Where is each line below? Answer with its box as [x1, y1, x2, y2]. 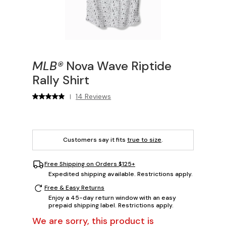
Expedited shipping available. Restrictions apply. [48, 169, 193, 178]
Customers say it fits [63, 135, 127, 144]
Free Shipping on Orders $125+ [44, 160, 135, 168]
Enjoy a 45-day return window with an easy [48, 193, 176, 202]
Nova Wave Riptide [63, 58, 172, 74]
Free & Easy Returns [44, 184, 104, 192]
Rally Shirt [32, 72, 89, 88]
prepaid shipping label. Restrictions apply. [48, 201, 174, 209]
